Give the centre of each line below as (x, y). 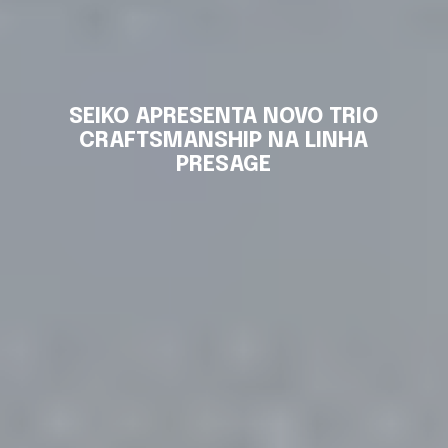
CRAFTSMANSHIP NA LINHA (224, 141)
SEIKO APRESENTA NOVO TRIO (224, 117)
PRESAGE (224, 165)
